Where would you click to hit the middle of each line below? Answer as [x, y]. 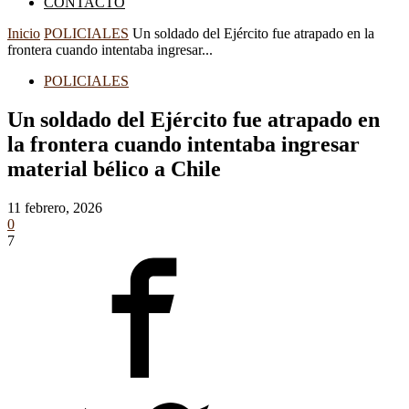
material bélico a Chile [114, 168]
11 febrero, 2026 [55, 207]
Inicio [24, 33]
